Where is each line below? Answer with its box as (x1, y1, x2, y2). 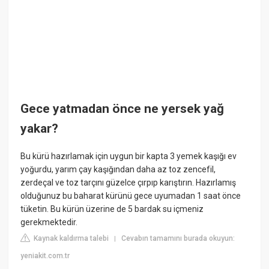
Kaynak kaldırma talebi (32, 234, 109, 243)
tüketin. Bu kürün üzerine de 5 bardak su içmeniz (20, 204, 204, 214)
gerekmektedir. (20, 217, 78, 227)
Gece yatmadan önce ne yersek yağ (20, 101, 225, 116)
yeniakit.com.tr (20, 251, 70, 260)
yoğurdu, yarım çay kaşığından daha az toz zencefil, (20, 164, 216, 174)
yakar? (20, 121, 59, 136)
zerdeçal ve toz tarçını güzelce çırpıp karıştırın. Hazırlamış (20, 177, 237, 187)
